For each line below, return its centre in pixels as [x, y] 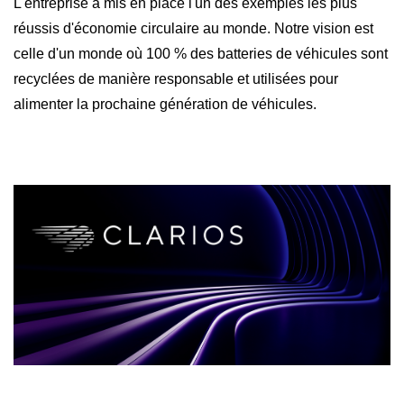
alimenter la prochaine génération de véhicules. [165, 104]
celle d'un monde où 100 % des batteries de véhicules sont [201, 53]
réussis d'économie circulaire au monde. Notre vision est [193, 28]
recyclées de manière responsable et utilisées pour [176, 78]
